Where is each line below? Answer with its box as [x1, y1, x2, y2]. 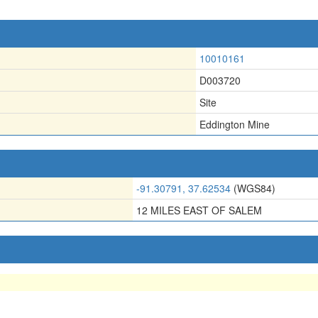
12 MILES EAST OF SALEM [136, 202, 262, 217]
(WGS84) [231, 180, 275, 195]
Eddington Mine [199, 116, 270, 131]
